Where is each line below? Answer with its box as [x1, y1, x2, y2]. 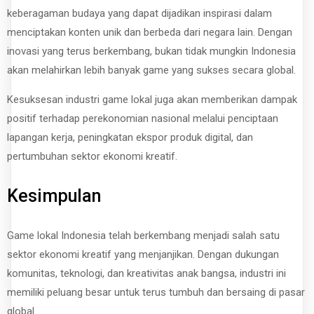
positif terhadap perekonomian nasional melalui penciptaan [7, 111, 278, 125]
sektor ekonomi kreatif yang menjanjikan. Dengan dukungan [7, 248, 279, 261]
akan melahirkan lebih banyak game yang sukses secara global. [7, 63, 296, 76]
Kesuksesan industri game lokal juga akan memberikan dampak [7, 93, 297, 106]
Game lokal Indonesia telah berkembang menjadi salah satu [7, 229, 280, 243]
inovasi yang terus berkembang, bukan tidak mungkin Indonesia [7, 44, 296, 57]
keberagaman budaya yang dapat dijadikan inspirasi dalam [7, 6, 272, 20]
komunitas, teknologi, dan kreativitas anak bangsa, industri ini [7, 267, 286, 280]
